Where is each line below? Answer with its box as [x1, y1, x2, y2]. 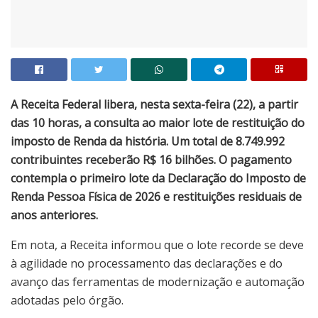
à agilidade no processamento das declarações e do [11, 256, 283, 272]
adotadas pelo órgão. [11, 292, 124, 309]
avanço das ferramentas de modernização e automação [11, 274, 305, 290]
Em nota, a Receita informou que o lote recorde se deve [11, 237, 304, 253]
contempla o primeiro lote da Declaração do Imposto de [11, 170, 306, 187]
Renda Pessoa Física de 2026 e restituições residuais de [11, 189, 302, 205]
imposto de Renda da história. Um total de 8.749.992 [11, 133, 285, 150]
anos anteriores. [11, 207, 98, 224]
